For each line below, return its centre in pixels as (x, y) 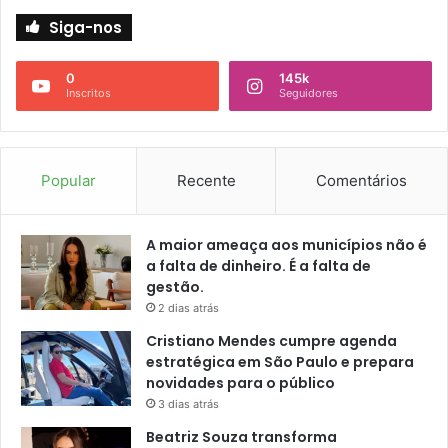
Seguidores (308, 93)
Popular (68, 181)
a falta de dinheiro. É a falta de (258, 266)
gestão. (175, 287)
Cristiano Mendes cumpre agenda (271, 341)
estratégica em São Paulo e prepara (280, 362)
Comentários (362, 181)
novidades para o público (240, 383)
